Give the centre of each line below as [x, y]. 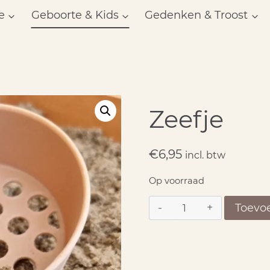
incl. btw [206, 155]
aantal [187, 215]
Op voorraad [177, 181]
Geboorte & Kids [75, 15]
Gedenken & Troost [196, 15]
